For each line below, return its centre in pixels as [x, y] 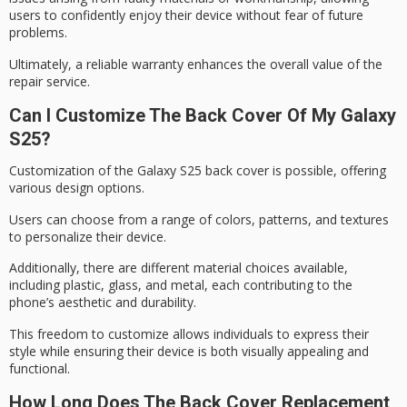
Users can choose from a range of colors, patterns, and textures [199, 219]
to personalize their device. [88, 236]
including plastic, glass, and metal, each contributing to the [181, 285]
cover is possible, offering [309, 171]
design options [99, 188]
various [32, 188]
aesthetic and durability [126, 303]
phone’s [34, 303]
